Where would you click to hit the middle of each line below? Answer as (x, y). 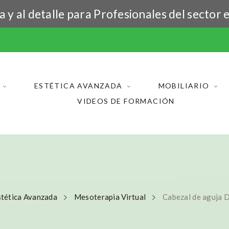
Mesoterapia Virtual (110, 197)
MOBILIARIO (184, 85)
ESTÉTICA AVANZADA (78, 85)
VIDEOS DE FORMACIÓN (126, 101)
